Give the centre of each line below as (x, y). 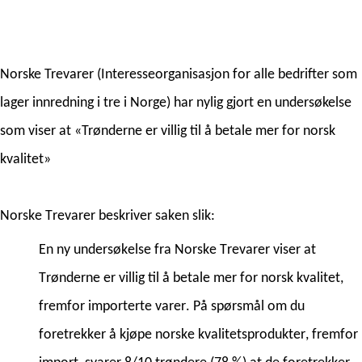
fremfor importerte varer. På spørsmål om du (172, 306)
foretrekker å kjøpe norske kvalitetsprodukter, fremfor (198, 335)
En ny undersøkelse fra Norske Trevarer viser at (177, 250)
